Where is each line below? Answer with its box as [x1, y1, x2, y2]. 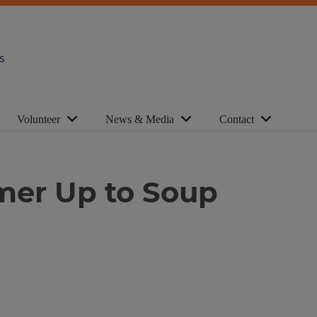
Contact [219, 113, 254, 125]
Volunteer [17, 113, 60, 125]
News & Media [105, 113, 174, 125]
